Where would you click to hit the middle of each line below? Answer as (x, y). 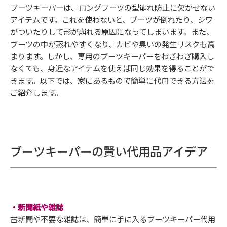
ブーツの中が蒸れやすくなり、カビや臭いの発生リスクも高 (112, 43)
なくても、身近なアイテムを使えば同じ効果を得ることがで (112, 68)
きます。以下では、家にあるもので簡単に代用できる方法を (112, 80)
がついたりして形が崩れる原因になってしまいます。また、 (112, 31)
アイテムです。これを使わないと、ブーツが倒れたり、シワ (111, 19)
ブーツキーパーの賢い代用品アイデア (109, 151)
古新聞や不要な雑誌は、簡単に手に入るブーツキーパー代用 (113, 219)
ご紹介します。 (36, 92)
